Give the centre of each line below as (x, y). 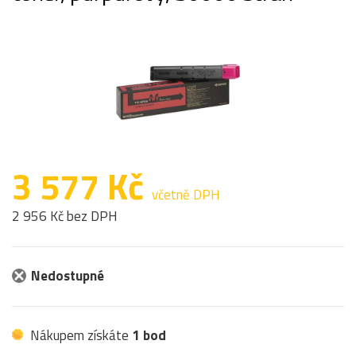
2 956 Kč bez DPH (65, 216)
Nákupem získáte (79, 335)
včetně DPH (186, 194)
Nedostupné (68, 275)
